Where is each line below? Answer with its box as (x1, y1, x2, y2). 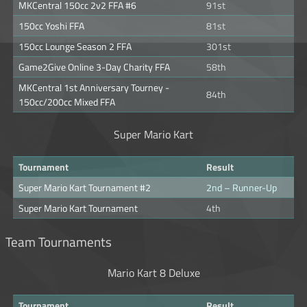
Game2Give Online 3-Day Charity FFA (19, 60, 170, 75)
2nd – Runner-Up (206, 180, 277, 195)
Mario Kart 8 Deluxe (107, 264, 200, 281)
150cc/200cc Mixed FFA (19, 95, 115, 110)
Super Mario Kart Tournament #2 (19, 180, 151, 195)
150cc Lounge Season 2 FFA (19, 39, 132, 54)
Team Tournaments (5, 232, 112, 252)
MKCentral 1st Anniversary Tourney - (19, 80, 169, 95)
